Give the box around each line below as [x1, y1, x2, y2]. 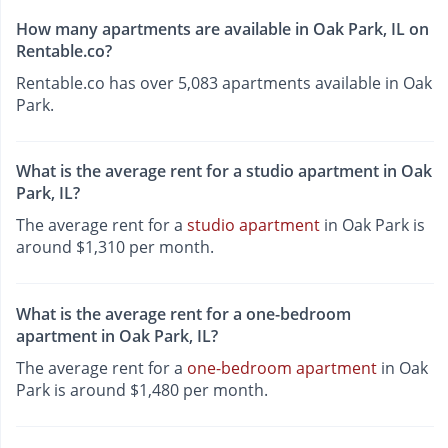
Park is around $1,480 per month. [16, 378, 268, 401]
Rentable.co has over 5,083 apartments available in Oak [16, 72, 432, 95]
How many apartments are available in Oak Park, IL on [16, 18, 429, 41]
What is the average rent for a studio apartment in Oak [16, 160, 432, 183]
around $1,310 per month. [16, 236, 214, 259]
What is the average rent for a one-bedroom [16, 302, 351, 325]
